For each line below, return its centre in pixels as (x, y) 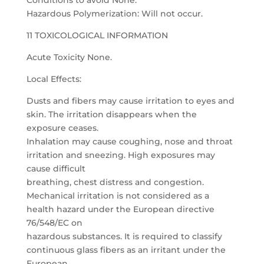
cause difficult (56, 169)
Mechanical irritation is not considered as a (118, 196)
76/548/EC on (54, 223)
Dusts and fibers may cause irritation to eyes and (130, 101)
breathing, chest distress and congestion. (115, 182)
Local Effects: (54, 79)
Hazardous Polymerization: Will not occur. (114, 14)
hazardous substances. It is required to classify (124, 236)
